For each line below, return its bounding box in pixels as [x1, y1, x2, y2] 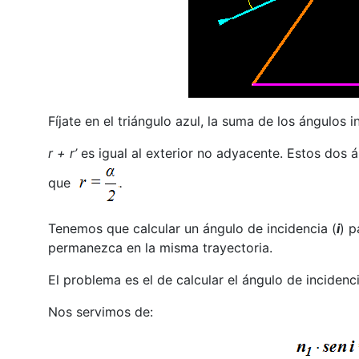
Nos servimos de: [47, 303, 153, 320]
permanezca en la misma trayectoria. [47, 239, 272, 256]
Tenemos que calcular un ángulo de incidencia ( [47, 220, 337, 236]
